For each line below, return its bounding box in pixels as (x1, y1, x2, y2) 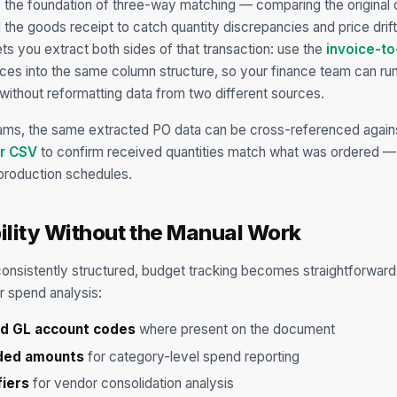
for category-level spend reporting (84, 347, 300, 365)
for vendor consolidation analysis (29, 375, 234, 393)
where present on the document (136, 321, 335, 338)
